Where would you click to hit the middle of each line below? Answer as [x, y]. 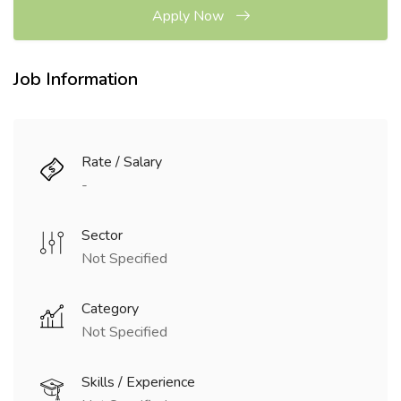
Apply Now [189, 16]
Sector [102, 235]
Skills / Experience [138, 382]
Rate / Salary [122, 162]
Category [110, 309]
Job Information [76, 79]
